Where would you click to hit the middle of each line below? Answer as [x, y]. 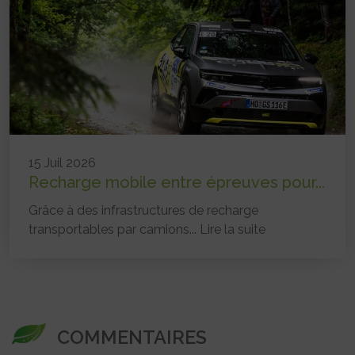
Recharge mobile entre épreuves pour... [177, 183]
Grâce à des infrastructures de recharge [143, 211]
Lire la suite [233, 230]
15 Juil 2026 [62, 163]
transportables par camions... [114, 230]
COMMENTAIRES [132, 338]
